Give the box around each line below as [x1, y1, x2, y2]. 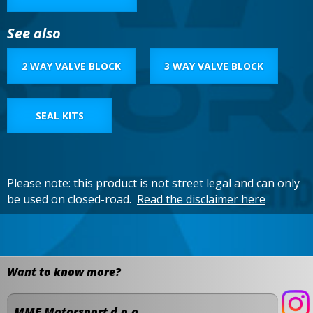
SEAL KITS [35, 109, 84, 123]
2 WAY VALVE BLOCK [22, 59, 121, 73]
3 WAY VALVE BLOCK [164, 59, 263, 73]
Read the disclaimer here [137, 191, 265, 208]
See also [7, 24, 61, 43]
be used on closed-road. [7, 191, 137, 208]
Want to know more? [7, 264, 121, 279]
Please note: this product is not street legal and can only [7, 175, 300, 191]
